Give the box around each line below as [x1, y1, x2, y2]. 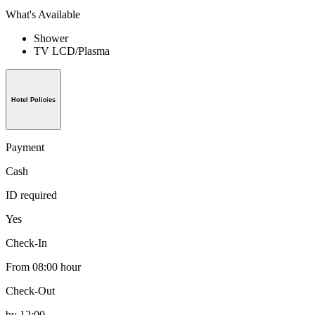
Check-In [6, 237, 47, 250]
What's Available [6, 8, 80, 20]
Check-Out [6, 285, 55, 297]
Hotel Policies [11, 96, 56, 103]
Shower [34, 32, 68, 44]
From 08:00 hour [6, 261, 81, 274]
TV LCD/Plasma [34, 44, 110, 57]
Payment [6, 141, 44, 154]
